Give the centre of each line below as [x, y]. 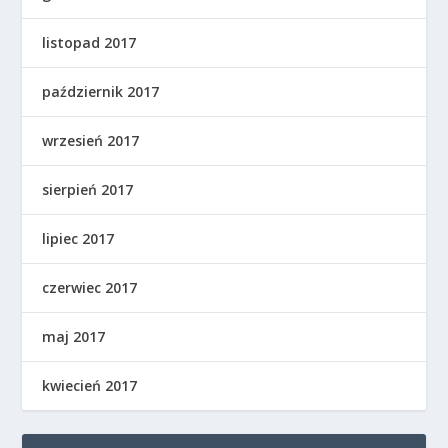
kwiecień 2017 [90, 385]
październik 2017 [101, 91]
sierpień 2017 [88, 189]
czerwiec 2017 [90, 287]
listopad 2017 [89, 42]
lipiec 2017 [78, 238]
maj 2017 [74, 336]
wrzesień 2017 [91, 140]
